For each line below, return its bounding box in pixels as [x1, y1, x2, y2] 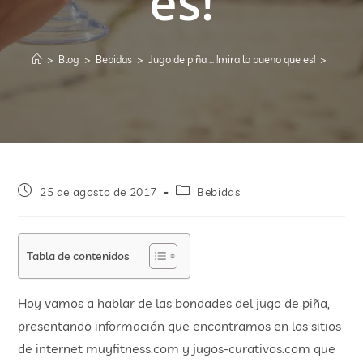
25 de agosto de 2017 [40, 185, 158, 199]
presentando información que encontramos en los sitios [18, 318, 342, 334]
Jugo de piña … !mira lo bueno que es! [148, 53, 315, 66]
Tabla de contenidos [27, 248, 130, 263]
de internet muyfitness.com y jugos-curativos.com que [18, 340, 336, 357]
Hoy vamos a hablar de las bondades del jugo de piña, [18, 295, 331, 311]
